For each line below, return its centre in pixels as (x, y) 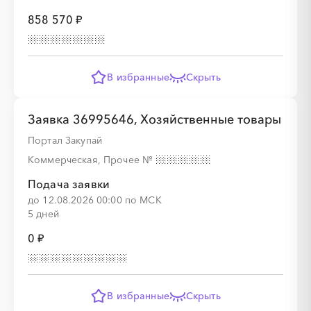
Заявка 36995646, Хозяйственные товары (154, 119)
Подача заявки (69, 184)
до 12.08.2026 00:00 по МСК (95, 200)
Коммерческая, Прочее (85, 160)
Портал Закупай (65, 140)
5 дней (43, 214)
